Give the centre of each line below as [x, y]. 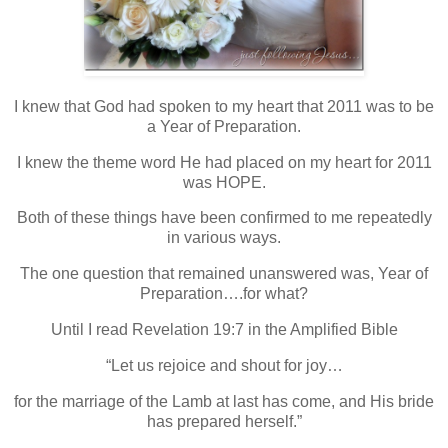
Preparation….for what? [224, 294]
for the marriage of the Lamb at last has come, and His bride [224, 401]
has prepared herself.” [224, 421]
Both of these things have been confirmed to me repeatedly [224, 218]
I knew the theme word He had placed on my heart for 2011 [224, 162]
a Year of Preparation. [224, 126]
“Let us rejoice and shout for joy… [224, 365]
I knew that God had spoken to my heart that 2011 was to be [224, 106]
